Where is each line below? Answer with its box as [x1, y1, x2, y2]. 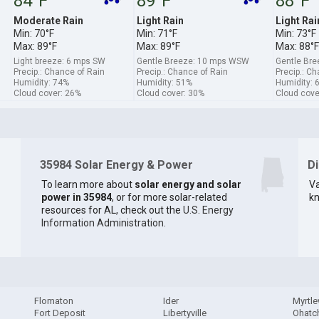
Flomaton [33, 296, 73, 307]
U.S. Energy [182, 204, 234, 216]
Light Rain [136, 14, 184, 26]
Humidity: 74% [13, 77, 69, 88]
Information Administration [41, 217, 164, 229]
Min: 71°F [136, 27, 177, 39]
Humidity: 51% [136, 77, 192, 88]
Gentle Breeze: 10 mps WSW [136, 56, 249, 66]
